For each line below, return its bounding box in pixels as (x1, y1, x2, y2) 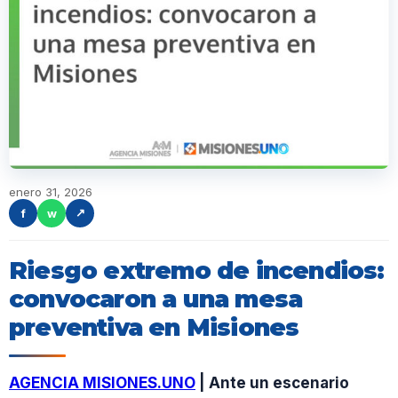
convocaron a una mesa (9, 283, 303, 314)
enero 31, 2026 (9, 184, 92, 199)
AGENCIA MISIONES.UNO (9, 373, 195, 392)
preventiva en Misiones (9, 312, 299, 342)
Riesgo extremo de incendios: (9, 255, 385, 285)
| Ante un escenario (195, 373, 349, 392)
